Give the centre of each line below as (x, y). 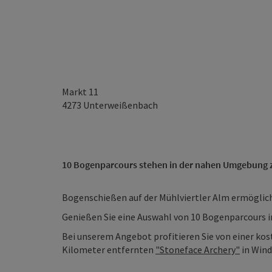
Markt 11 (80, 92)
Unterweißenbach (121, 105)
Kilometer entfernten (109, 250)
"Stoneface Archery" (198, 250)
